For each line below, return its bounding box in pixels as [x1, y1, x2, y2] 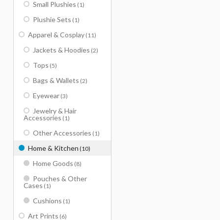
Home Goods [33, 159, 73, 167]
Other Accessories [33, 129, 91, 137]
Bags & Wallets [33, 76, 79, 84]
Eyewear [33, 91, 59, 100]
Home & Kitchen [28, 144, 79, 152]
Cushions [33, 196, 62, 205]
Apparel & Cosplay [28, 30, 84, 39]
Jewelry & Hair [33, 107, 77, 115]
